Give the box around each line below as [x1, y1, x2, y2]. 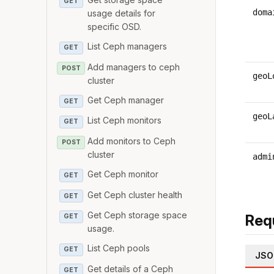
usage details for [87, 8, 156, 19]
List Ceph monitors [87, 115, 162, 126]
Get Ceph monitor [87, 168, 159, 179]
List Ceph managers [87, 41, 168, 52]
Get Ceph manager [87, 94, 165, 105]
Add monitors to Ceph [87, 135, 176, 146]
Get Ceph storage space [87, 210, 188, 221]
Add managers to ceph [87, 61, 180, 72]
